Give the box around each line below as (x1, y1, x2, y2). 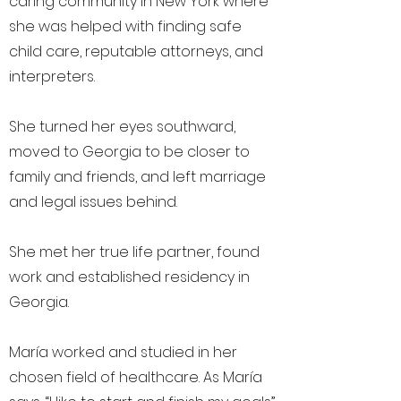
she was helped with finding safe (9, 16, 242, 37)
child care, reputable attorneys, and (9, 41, 263, 62)
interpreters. (9, 66, 95, 87)
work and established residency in (9, 267, 250, 287)
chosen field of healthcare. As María (9, 367, 262, 388)
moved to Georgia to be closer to (9, 141, 250, 162)
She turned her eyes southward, (9, 116, 235, 137)
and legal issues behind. (9, 192, 177, 212)
